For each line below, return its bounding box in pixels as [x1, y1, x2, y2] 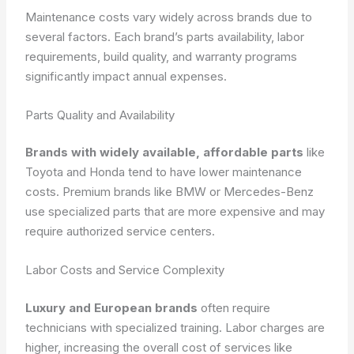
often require [198, 299, 271, 315]
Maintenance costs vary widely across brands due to [25, 9, 313, 24]
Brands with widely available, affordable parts [25, 145, 304, 160]
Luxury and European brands [25, 299, 198, 315]
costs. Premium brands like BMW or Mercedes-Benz [25, 184, 314, 199]
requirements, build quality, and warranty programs [25, 48, 298, 64]
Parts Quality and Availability [25, 107, 175, 122]
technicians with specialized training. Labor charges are [25, 319, 326, 335]
